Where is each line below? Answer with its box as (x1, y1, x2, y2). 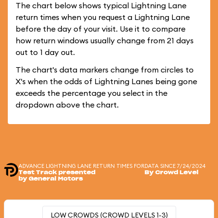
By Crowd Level (145, 170, 199, 175)
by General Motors (18, 176, 83, 182)
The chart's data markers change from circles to (16, 65, 194, 74)
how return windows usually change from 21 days (16, 36, 194, 45)
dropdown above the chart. (16, 100, 119, 109)
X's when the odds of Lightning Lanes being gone (16, 76, 197, 86)
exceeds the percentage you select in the (16, 88, 167, 98)
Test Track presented (18, 170, 95, 175)
